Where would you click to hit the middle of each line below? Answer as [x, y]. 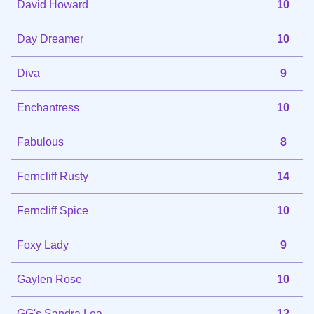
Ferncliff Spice [53, 210]
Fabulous [40, 142]
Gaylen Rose [49, 279]
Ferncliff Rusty [53, 176]
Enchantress [48, 107]
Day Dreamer [50, 39]
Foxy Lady [43, 245]
